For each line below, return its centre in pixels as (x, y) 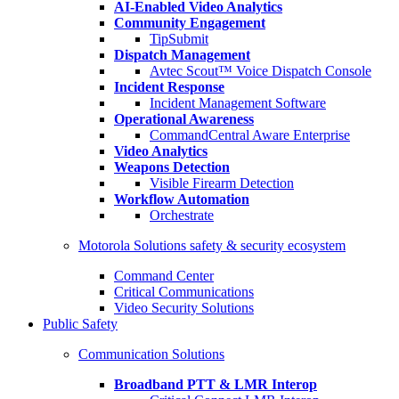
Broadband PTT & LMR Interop (216, 384)
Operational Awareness (184, 119)
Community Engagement (190, 23)
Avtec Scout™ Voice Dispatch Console (261, 71)
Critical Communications (184, 292)
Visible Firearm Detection (222, 183)
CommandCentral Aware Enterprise (250, 135)
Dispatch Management (182, 55)
